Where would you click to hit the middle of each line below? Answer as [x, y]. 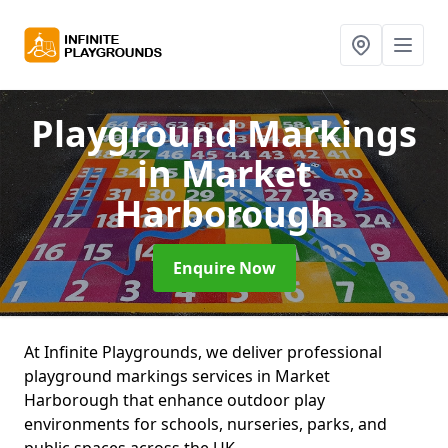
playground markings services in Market [177, 376]
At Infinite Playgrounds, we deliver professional [203, 352]
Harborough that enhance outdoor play [174, 400]
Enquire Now [224, 268]
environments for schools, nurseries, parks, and [205, 424]
